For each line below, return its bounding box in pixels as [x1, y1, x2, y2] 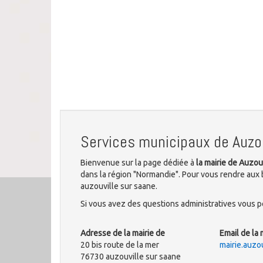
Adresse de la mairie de [80, 228, 165, 238]
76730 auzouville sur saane [80, 252, 181, 261]
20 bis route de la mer [80, 240, 159, 249]
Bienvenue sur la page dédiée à [80, 158, 196, 167]
